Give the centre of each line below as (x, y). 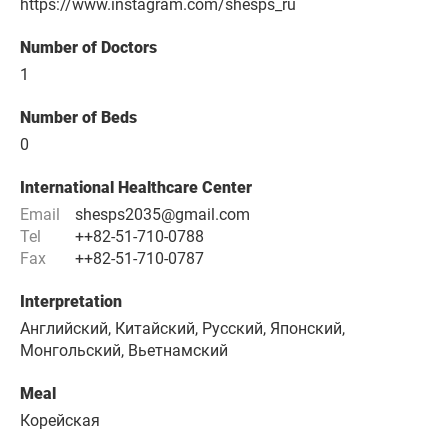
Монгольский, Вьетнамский (124, 351)
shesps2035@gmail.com (162, 215)
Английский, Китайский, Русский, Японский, (182, 329)
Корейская (60, 421)
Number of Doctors (88, 48)
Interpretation (71, 302)
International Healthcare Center (136, 188)
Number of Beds (78, 118)
